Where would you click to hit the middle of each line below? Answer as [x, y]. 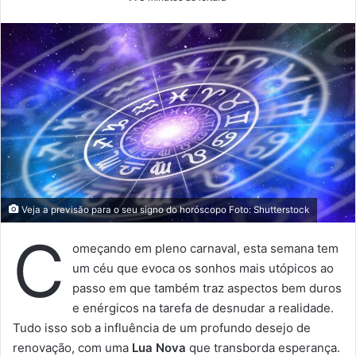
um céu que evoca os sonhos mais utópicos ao [203, 268]
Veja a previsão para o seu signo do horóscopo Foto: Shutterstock [164, 209]
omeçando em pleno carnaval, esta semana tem [205, 248]
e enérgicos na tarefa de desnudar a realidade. [203, 308]
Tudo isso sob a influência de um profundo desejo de [162, 327]
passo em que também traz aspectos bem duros [207, 288]
